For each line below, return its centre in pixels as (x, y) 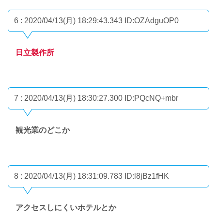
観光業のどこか (43, 130)
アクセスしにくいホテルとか (66, 208)
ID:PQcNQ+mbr (151, 98)
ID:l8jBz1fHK (147, 176)
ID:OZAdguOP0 (152, 20)
